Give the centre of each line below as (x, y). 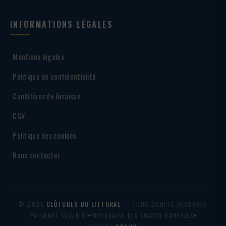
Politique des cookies (45, 135)
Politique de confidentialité (54, 76)
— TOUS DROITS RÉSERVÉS (164, 204)
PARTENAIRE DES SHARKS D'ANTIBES (142, 215)
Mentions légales (38, 56)
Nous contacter (37, 155)
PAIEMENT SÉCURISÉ (60, 215)
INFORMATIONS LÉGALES (62, 24)
